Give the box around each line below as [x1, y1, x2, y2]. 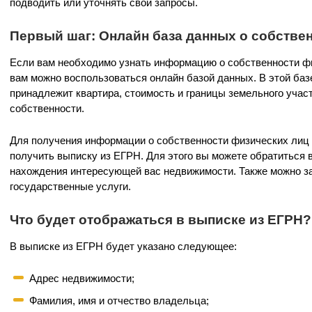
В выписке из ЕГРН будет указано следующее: [10, 240, 237, 252]
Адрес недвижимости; [29, 272, 134, 284]
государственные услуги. [10, 180, 131, 192]
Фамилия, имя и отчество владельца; [29, 295, 209, 306]
